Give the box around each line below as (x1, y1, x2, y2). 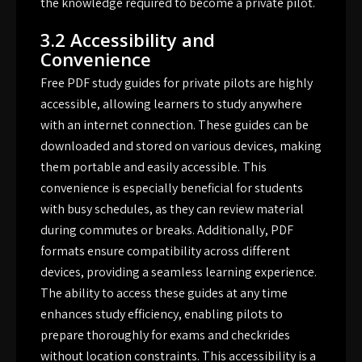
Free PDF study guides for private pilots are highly (40, 74, 313, 92)
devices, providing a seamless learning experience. (40, 263, 317, 281)
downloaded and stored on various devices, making (40, 137, 322, 155)
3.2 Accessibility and (40, 27, 215, 53)
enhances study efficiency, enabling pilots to (40, 305, 283, 323)
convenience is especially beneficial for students (40, 179, 303, 197)
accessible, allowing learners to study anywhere (40, 95, 302, 113)
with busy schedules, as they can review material (40, 200, 304, 218)
